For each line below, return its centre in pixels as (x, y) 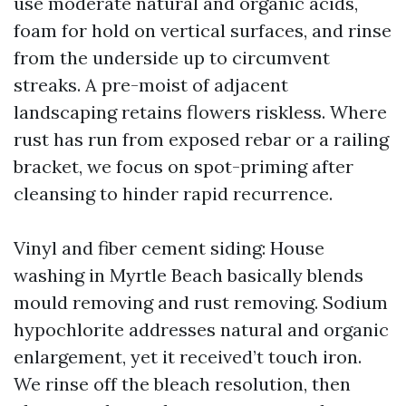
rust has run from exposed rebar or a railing (201, 139)
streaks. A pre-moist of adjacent (151, 85)
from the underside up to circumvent (172, 58)
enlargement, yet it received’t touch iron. (188, 357)
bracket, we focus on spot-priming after (184, 166)
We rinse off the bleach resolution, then (182, 384)
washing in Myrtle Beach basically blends (188, 275)
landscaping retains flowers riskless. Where (200, 112)
